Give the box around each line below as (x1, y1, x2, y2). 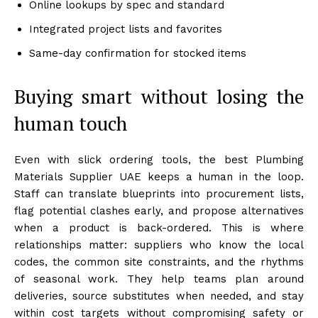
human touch (14, 110, 127, 136)
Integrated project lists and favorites (29, 22, 222, 35)
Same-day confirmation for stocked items (29, 46, 246, 60)
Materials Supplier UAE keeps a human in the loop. (14, 170, 304, 183)
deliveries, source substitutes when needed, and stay (14, 289, 304, 302)
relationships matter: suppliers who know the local (14, 238, 304, 251)
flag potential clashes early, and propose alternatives (14, 204, 304, 217)
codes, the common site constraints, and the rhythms (14, 255, 304, 268)
